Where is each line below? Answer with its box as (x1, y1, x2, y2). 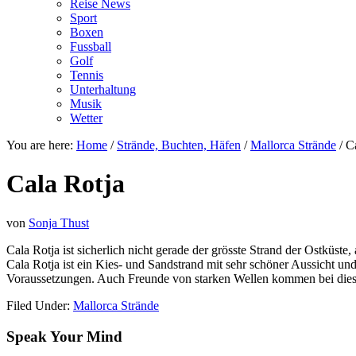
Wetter (70, 111, 103, 125)
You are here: (6, 138, 76, 152)
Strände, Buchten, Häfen (117, 138, 241, 152)
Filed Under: (6, 298, 73, 312)
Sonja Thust (29, 215, 89, 230)
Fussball (70, 40, 111, 53)
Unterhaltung (70, 83, 136, 96)
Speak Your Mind (6, 327, 122, 345)
